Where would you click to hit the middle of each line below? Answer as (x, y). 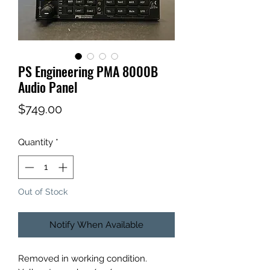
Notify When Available (96, 224)
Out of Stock (43, 191)
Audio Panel (48, 87)
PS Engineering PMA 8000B (88, 71)
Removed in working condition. (83, 258)
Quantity (36, 142)
